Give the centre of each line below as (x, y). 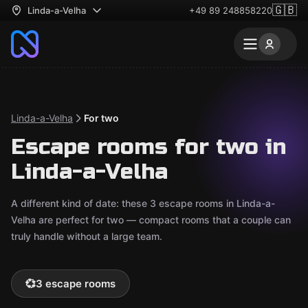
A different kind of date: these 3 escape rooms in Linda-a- (143, 203)
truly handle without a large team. (87, 236)
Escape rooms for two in (148, 147)
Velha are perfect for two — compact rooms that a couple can (151, 220)
